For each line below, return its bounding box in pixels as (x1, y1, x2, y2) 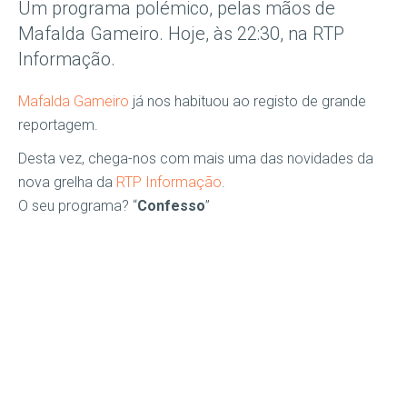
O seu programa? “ (18, 197, 137, 214)
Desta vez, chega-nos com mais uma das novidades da (18, 150, 373, 167)
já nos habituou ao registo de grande (133, 93, 366, 110)
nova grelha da (18, 174, 116, 191)
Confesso (137, 197, 205, 214)
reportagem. (18, 116, 98, 134)
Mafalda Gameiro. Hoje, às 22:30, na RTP (18, 23, 344, 45)
